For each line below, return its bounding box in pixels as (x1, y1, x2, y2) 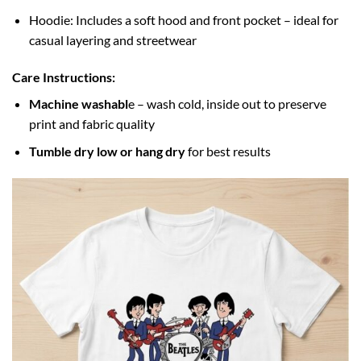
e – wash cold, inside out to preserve (127, 95, 326, 111)
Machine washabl (28, 95, 128, 111)
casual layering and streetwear (28, 32, 197, 48)
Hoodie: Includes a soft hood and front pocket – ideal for (28, 12, 338, 28)
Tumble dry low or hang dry (28, 143, 185, 160)
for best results (185, 143, 271, 160)
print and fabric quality (28, 115, 155, 131)
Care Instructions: (12, 68, 115, 85)
